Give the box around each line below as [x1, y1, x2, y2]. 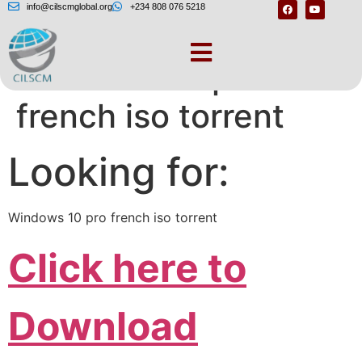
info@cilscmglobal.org [26, 2, 112, 11]
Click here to [8, 243, 246, 292]
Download [8, 301, 198, 350]
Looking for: [8, 148, 229, 196]
